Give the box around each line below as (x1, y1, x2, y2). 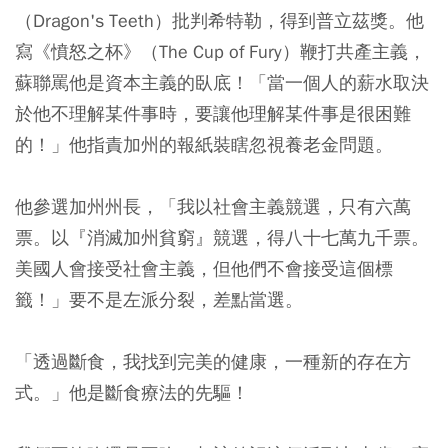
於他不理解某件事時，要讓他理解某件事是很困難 (15, 101, 411, 125)
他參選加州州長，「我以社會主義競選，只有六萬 (15, 194, 411, 218)
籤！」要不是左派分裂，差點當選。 (15, 287, 303, 311)
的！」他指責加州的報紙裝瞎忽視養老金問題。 (15, 132, 393, 156)
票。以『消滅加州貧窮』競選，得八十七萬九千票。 (15, 225, 429, 249)
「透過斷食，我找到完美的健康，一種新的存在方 (15, 349, 411, 373)
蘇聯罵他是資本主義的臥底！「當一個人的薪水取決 (15, 70, 429, 94)
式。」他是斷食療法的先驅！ (15, 380, 249, 404)
